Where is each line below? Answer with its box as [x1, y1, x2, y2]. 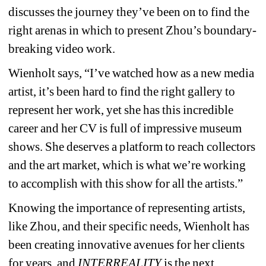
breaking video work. [8, 41, 116, 56]
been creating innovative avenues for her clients [8, 237, 245, 252]
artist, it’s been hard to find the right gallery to [8, 84, 236, 99]
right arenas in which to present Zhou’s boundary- [8, 23, 257, 37]
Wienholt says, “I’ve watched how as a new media [8, 65, 255, 80]
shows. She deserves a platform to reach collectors [8, 139, 256, 154]
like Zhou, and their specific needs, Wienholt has [8, 218, 250, 233]
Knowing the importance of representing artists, [8, 200, 246, 215]
